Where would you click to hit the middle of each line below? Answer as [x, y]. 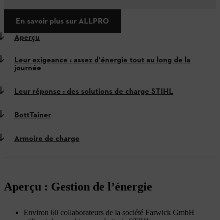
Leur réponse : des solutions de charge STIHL [94, 92]
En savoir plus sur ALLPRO [62, 21]
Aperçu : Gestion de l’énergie [80, 187]
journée [28, 68]
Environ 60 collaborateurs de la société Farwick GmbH [109, 212]
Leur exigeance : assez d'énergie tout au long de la [102, 60]
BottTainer [33, 115]
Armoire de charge [47, 139]
